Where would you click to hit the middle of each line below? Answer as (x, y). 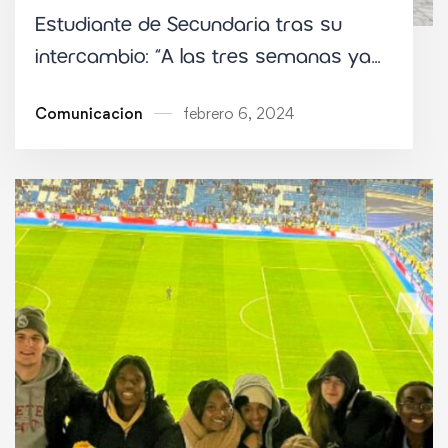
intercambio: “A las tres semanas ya (203, 57)
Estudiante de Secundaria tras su (188, 25)
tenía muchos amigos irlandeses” (187, 89)
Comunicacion (89, 114)
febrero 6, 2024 (238, 114)
